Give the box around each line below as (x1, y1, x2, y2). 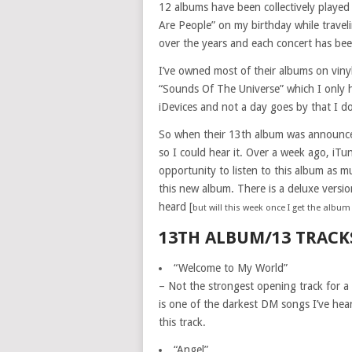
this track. (159, 316, 206, 328)
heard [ (159, 200, 192, 213)
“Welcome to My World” (174, 262, 288, 274)
